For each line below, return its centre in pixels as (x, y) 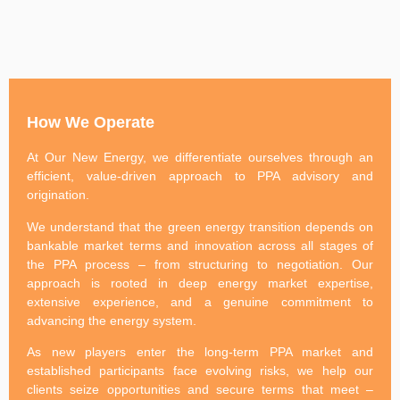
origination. (58, 195)
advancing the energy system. (112, 320)
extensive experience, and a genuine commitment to (200, 301)
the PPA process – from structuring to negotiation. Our (200, 264)
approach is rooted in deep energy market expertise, (200, 283)
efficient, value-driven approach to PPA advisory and (200, 176)
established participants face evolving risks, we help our (200, 371)
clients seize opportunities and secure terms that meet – (200, 390)
